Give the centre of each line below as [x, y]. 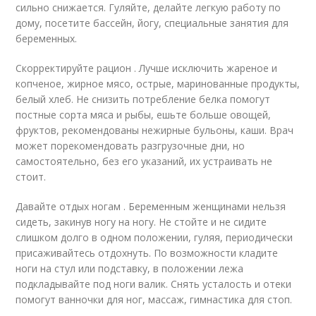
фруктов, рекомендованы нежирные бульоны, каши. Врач [155, 130]
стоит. [31, 177]
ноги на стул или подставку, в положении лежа [130, 269]
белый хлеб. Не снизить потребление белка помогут [143, 99]
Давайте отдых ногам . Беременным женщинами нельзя [151, 207]
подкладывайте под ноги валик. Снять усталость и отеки [154, 284]
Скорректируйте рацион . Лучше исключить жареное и [147, 68]
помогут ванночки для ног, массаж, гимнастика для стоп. [154, 300]
